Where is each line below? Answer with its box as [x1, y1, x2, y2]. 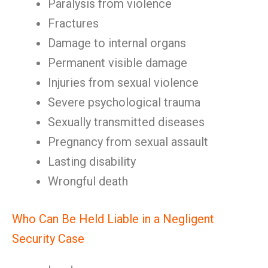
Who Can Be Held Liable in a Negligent [12, 212, 214, 226]
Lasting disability [48, 154, 136, 169]
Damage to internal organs [48, 36, 186, 50]
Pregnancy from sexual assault [48, 135, 208, 149]
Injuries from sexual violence [48, 75, 199, 90]
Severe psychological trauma [48, 95, 200, 109]
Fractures [48, 16, 99, 31]
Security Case [12, 232, 84, 246]
